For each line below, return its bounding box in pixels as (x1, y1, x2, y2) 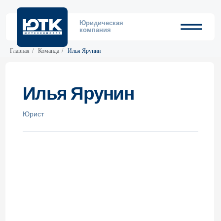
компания (69, 23, 97, 30)
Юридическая (69, 17, 108, 24)
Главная (10, 47, 30, 54)
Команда (38, 47, 59, 54)
